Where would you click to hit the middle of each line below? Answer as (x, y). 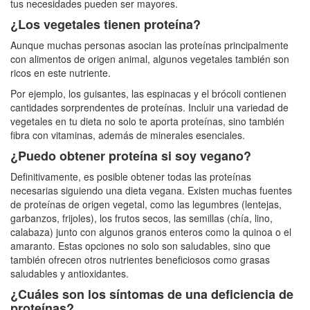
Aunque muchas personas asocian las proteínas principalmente (149, 45)
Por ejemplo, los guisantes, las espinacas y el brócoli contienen (148, 93)
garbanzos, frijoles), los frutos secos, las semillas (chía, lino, (142, 218)
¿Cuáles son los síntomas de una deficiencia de (152, 294)
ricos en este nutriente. (62, 72)
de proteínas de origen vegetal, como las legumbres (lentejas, (146, 204)
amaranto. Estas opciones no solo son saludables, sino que (140, 245)
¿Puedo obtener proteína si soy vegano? (131, 155)
